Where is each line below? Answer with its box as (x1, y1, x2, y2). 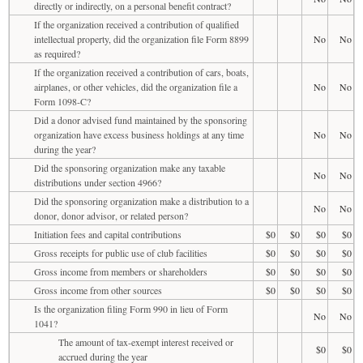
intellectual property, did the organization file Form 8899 (34, 32, 249, 45)
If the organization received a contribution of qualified (34, 17, 239, 31)
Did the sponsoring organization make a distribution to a (34, 194, 249, 207)
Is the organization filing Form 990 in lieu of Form (34, 301, 228, 315)
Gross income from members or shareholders (34, 264, 207, 278)
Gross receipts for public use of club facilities (34, 246, 207, 259)
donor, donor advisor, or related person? (34, 208, 188, 222)
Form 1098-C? (34, 94, 91, 108)
